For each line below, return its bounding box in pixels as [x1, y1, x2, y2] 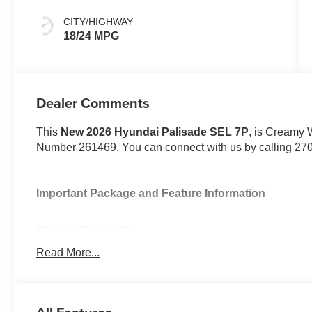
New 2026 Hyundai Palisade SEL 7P [61, 126, 249, 139]
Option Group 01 [36, 221, 130, 240]
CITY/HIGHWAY [63, 15, 134, 27]
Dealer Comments [36, 93, 150, 114]
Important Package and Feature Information [36, 187, 266, 200]
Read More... [36, 246, 100, 258]
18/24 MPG [63, 29, 120, 42]
